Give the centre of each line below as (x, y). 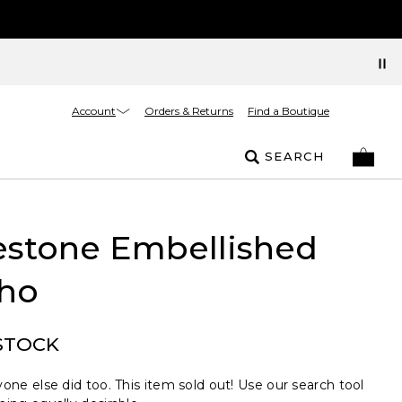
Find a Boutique (288, 111)
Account (94, 110)
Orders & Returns (189, 111)
